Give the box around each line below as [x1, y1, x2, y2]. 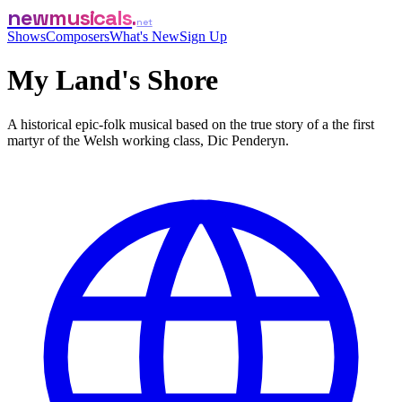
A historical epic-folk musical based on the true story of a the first [7, 116, 374, 132]
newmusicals [7, 4, 133, 31]
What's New [109, 29, 179, 44]
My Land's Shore [7, 64, 218, 97]
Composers [46, 29, 109, 44]
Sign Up [179, 29, 227, 44]
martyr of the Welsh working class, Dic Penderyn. [7, 132, 289, 148]
